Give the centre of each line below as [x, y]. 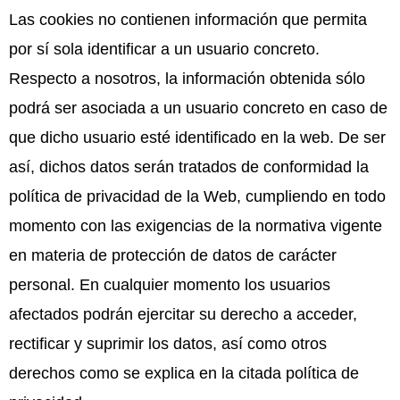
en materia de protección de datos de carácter [173, 255]
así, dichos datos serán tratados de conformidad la [189, 167]
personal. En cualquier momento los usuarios [170, 284]
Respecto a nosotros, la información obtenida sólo [187, 78]
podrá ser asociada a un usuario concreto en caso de [198, 108]
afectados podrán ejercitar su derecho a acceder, [183, 314]
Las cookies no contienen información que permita [188, 19]
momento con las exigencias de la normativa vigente [196, 225]
